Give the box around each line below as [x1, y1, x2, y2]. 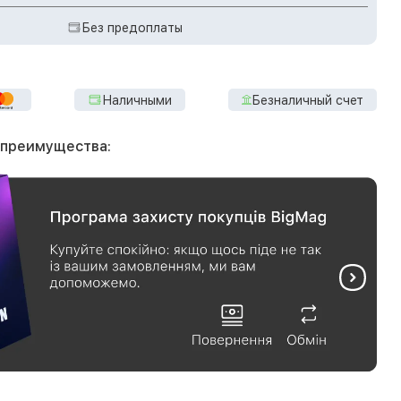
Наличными [102, 92, 172, 107]
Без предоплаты [81, 21, 183, 35]
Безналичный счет [252, 92, 363, 107]
